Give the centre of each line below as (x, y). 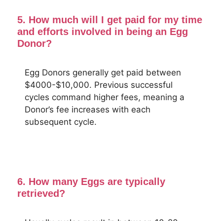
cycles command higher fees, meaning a (105, 97)
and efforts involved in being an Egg (103, 32)
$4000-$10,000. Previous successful (99, 85)
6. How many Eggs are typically (91, 181)
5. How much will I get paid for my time (110, 20)
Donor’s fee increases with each (88, 110)
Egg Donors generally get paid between (103, 73)
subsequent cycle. (61, 122)
